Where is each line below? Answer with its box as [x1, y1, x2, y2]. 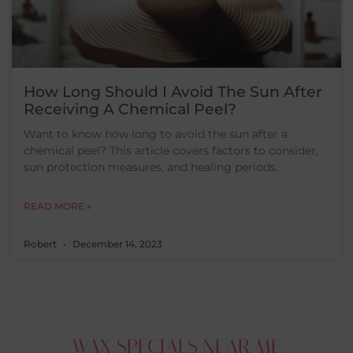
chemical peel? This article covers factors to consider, [24, 143, 318, 158]
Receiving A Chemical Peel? [24, 100, 236, 118]
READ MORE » [24, 200, 91, 212]
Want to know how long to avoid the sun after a [24, 127, 288, 141]
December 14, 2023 [70, 238, 162, 250]
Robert [24, 238, 59, 250]
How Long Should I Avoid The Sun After [24, 83, 322, 101]
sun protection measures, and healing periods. [24, 160, 278, 174]
